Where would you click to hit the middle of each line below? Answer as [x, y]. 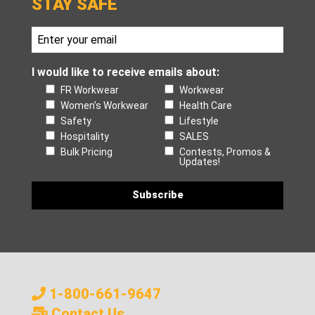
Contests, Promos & [225, 152]
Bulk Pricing [86, 152]
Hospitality [85, 136]
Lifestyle [199, 121]
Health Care [206, 105]
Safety [76, 121]
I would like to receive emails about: [126, 72]
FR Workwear [90, 90]
